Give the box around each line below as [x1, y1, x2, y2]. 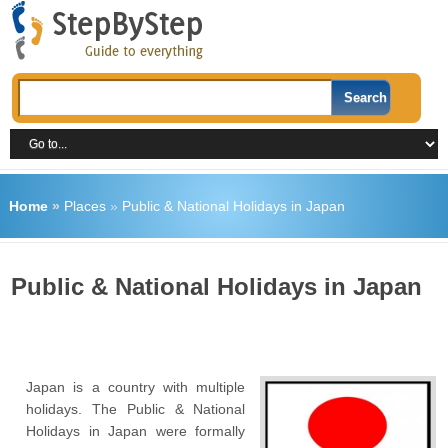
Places [63, 198, 106, 214]
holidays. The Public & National [26, 401, 246, 417]
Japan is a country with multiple [26, 379, 246, 395]
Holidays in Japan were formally [26, 423, 246, 439]
